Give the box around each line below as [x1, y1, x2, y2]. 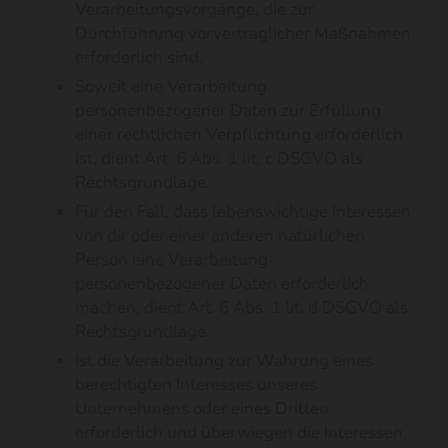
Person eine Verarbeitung [75, 248, 268, 271]
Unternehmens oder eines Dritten [75, 397, 329, 420]
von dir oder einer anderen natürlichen [75, 224, 365, 247]
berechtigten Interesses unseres [75, 373, 317, 396]
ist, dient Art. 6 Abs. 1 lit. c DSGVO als [75, 147, 363, 170]
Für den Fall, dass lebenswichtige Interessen [75, 200, 411, 223]
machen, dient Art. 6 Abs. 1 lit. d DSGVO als [75, 296, 408, 319]
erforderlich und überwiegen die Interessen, [75, 421, 407, 444]
